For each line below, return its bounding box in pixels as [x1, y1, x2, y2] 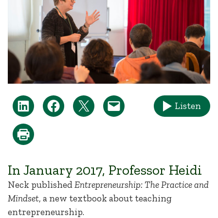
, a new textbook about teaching [39, 192, 172, 204]
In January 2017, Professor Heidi [8, 161, 202, 178]
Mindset [8, 192, 39, 204]
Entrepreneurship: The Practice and [74, 179, 209, 190]
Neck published [8, 179, 74, 190]
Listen [174, 100, 201, 112]
